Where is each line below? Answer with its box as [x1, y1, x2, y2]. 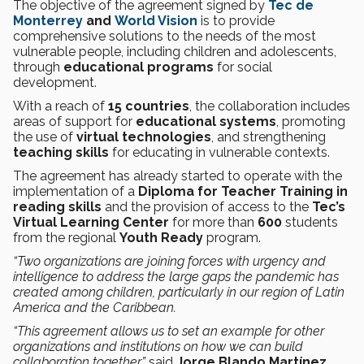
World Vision [115, 13, 197, 28]
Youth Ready [119, 230, 203, 245]
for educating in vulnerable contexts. [109, 145, 330, 160]
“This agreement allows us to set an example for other [13, 323, 324, 339]
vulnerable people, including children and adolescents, [13, 44, 336, 59]
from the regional [13, 230, 119, 245]
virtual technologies [76, 129, 211, 145]
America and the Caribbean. [13, 300, 176, 315]
